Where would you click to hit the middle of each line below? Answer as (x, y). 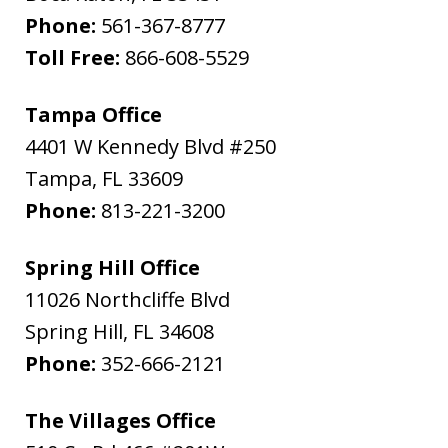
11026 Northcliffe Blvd (127, 300)
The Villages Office (120, 421)
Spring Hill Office (112, 268)
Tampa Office (93, 115)
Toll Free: (75, 58)
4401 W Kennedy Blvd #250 (150, 147)
